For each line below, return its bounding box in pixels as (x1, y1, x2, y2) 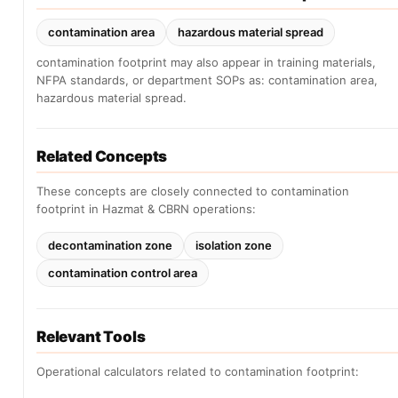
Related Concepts (36, 147, 168, 165)
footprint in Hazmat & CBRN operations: (36, 202, 256, 216)
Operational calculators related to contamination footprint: (36, 364, 359, 378)
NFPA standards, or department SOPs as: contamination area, (36, 73, 378, 87)
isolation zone (195, 238, 272, 252)
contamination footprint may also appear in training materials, (36, 55, 376, 69)
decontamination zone (48, 238, 172, 252)
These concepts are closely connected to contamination (36, 184, 349, 198)
